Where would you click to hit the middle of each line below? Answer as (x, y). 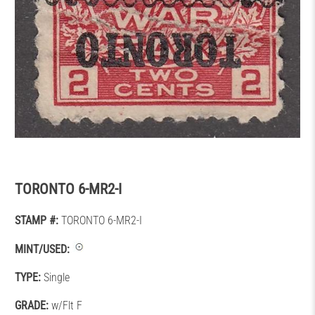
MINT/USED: (43, 250)
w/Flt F (66, 306)
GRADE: (32, 306)
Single (56, 278)
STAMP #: (37, 221)
